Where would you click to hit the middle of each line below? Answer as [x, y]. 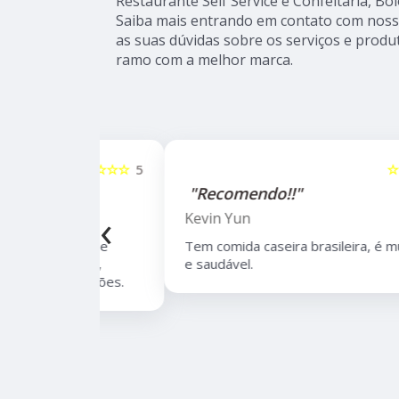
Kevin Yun [163, 219]
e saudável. [164, 264]
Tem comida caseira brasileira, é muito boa [261, 246]
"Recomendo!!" [191, 194]
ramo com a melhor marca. [204, 60]
